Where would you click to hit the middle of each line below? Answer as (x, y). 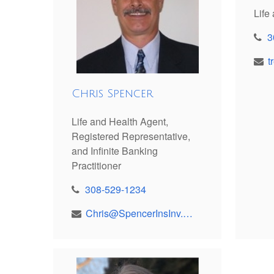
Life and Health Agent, (120, 122)
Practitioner (96, 166)
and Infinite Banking (115, 151)
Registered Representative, (131, 136)
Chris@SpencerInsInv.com (188, 213)
